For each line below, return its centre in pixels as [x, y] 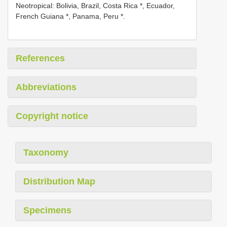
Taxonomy [46, 152]
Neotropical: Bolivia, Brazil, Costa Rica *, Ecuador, [95, 5]
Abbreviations [46, 87]
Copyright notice [52, 116]
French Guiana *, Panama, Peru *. [70, 16]
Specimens [47, 210]
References [40, 58]
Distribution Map [59, 181]
